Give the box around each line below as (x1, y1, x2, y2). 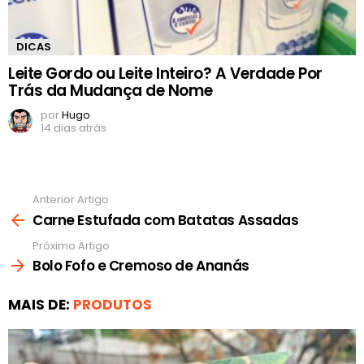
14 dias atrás (41, 120, 106, 136)
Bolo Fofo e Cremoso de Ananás (32, 256, 249, 276)
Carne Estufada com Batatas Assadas (32, 210, 299, 230)
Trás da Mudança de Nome (8, 80, 213, 102)
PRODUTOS (73, 295, 152, 315)
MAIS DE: (8, 295, 73, 315)
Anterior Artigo (32, 192, 109, 208)
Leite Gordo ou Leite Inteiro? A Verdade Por (8, 63, 323, 85)
